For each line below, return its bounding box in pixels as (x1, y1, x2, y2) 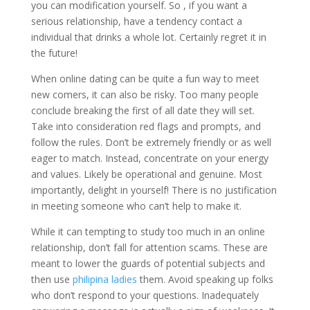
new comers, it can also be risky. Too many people (30, 87, 259, 101)
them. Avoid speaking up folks (136, 272, 273, 286)
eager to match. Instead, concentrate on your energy (30, 151, 268, 165)
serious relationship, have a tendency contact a (30, 14, 242, 28)
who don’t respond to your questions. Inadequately (30, 288, 259, 302)
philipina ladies (72, 272, 137, 286)
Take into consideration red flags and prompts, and (30, 119, 261, 133)
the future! (30, 46, 77, 60)
